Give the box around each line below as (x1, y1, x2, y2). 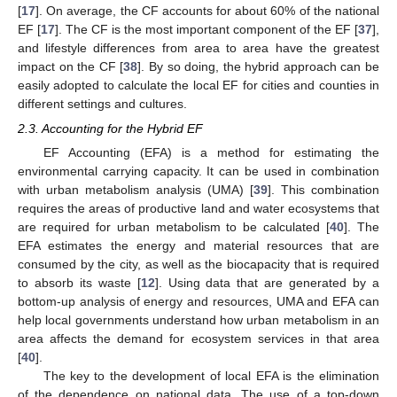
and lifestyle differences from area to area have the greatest (18, 40, 379, 55)
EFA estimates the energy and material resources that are (18, 237, 379, 253)
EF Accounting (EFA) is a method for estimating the (43, 144, 379, 160)
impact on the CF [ (18, 58, 124, 74)
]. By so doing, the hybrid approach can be (137, 58, 380, 74)
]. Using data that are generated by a (154, 275, 380, 290)
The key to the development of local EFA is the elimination (43, 368, 379, 383)
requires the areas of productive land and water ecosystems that (18, 200, 379, 215)
